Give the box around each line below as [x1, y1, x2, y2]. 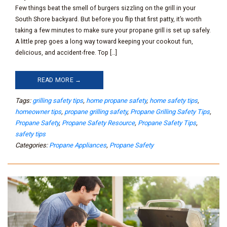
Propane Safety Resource [62, 119, 135, 127]
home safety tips [149, 97, 198, 105]
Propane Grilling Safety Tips [130, 108, 210, 116]
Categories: [15, 141, 48, 149]
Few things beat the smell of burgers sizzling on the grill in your [15, 5, 196, 12]
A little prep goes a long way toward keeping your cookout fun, [15, 38, 193, 46]
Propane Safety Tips [138, 119, 196, 127]
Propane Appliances [49, 141, 106, 149]
